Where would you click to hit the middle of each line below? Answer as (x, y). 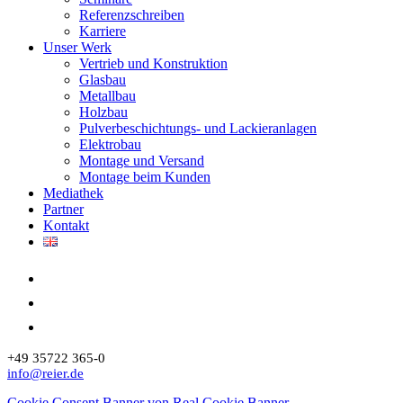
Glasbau (103, 80)
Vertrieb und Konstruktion (153, 64)
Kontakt (66, 226)
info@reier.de (45, 374)
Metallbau (107, 96)
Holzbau (103, 112)
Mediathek (73, 193)
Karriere (103, 31)
